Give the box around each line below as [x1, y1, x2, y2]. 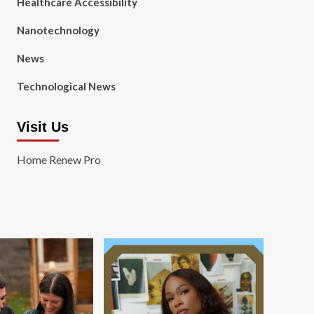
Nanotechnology [16, 24, 100, 36]
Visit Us [16, 119, 69, 135]
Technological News [16, 80, 116, 93]
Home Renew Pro [16, 153, 101, 166]
